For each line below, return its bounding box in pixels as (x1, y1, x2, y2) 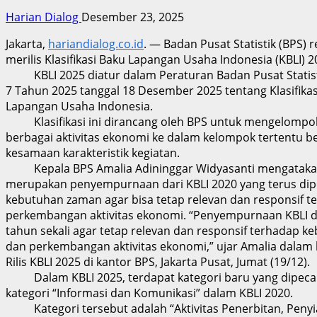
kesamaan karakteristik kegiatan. (6, 144, 180, 161)
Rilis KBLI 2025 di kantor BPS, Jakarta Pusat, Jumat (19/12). (6, 253, 310, 270)
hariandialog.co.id (48, 35, 144, 52)
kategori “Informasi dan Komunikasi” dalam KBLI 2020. (6, 284, 293, 301)
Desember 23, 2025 (81, 8, 184, 25)
